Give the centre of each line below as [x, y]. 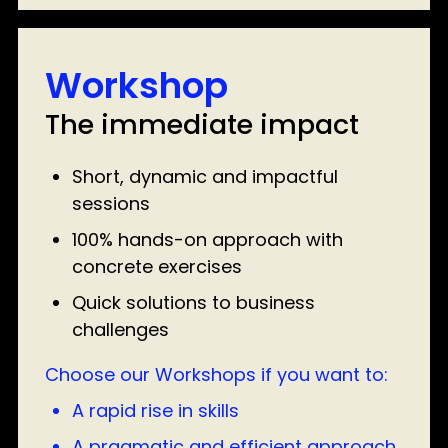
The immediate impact [202, 124]
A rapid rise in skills [155, 410]
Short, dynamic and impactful [205, 176]
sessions [111, 203]
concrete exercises [157, 266]
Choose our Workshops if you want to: [216, 374]
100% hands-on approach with [207, 239]
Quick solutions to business [193, 302]
